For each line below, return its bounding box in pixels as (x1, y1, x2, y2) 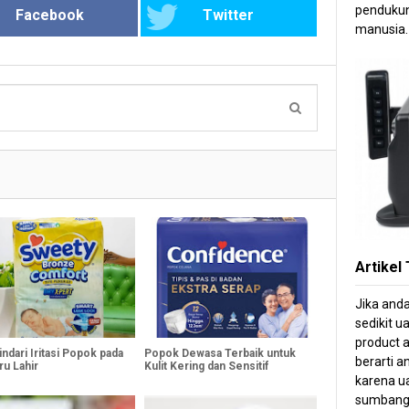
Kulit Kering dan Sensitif (143, 359, 268, 372)
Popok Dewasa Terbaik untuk (143, 346, 296, 360)
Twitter (203, 5, 255, 24)
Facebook (15, 5, 84, 24)
